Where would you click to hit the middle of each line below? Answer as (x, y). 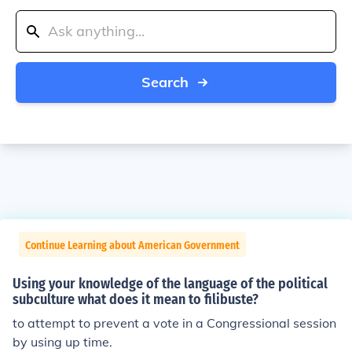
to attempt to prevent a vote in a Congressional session (174, 323)
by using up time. (62, 342)
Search (165, 82)
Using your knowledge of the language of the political (170, 284)
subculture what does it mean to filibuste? (136, 299)
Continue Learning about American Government (132, 246)
